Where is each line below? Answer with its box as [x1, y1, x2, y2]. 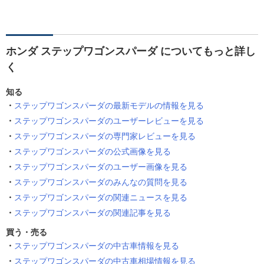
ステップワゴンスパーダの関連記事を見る [14, 208, 171, 218]
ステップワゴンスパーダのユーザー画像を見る [14, 162, 187, 172]
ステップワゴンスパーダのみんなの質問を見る [14, 177, 187, 187]
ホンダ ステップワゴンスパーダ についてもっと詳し [6, 45, 256, 58]
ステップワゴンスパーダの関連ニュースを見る [14, 193, 187, 203]
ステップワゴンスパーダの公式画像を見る [14, 147, 171, 157]
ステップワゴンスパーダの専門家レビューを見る [14, 131, 196, 141]
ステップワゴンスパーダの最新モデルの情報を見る [14, 101, 204, 111]
